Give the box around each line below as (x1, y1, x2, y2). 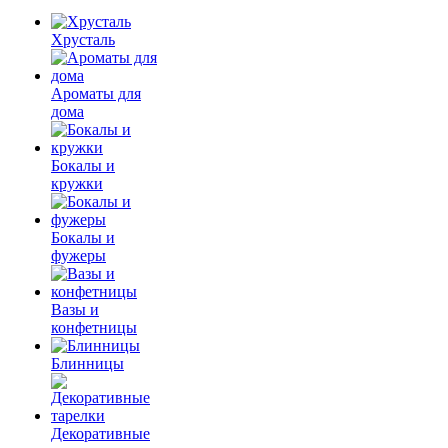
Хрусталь (51, 31, 115, 48)
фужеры (51, 247, 106, 264)
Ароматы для (51, 85, 141, 102)
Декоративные (51, 425, 150, 442)
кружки (51, 175, 103, 192)
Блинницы (51, 355, 124, 372)
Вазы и (51, 301, 99, 318)
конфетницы (51, 319, 137, 336)
